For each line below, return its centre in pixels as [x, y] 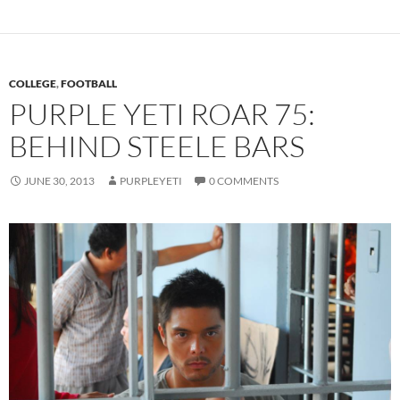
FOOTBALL [89, 83]
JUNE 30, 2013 [59, 180]
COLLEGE [33, 83]
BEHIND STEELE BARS [157, 146]
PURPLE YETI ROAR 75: [162, 113]
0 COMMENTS [244, 180]
